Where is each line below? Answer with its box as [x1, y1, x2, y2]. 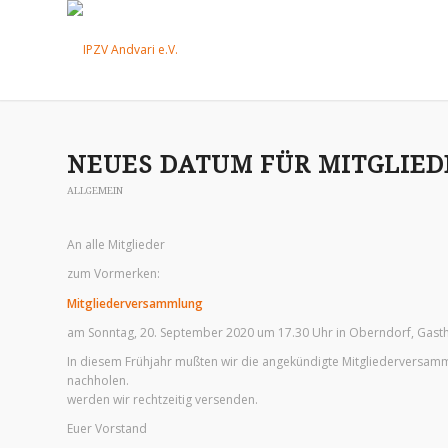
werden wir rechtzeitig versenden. [67, 390, 258, 408]
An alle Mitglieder [67, 236, 165, 254]
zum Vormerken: [67, 265, 160, 283]
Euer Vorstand [67, 420, 147, 438]
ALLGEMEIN [67, 185, 123, 196]
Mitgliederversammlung [67, 294, 203, 312]
